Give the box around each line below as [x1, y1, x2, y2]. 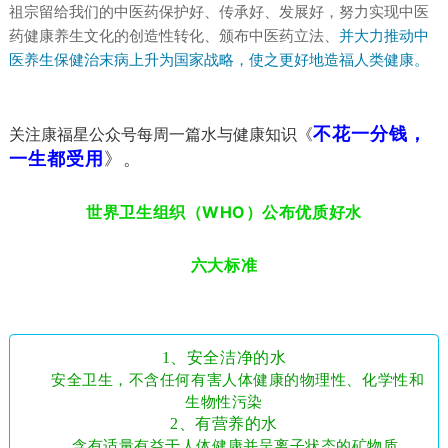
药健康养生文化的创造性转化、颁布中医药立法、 [8, 28, 339, 45]
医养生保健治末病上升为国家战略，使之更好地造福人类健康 [8, 52, 414, 69]
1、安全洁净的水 [161, 348, 287, 366]
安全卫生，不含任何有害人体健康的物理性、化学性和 [51, 371, 425, 388]
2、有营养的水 [170, 414, 278, 432]
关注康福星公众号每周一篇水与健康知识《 [8, 126, 313, 144]
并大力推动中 [338, 28, 429, 45]
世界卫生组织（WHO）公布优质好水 [86, 202, 362, 223]
